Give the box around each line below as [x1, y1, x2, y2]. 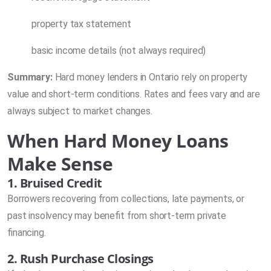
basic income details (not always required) [31, 44, 206, 56]
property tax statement [31, 18, 131, 30]
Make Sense [7, 151, 113, 176]
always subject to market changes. [7, 105, 152, 117]
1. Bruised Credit [7, 174, 102, 191]
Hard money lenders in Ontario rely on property [52, 71, 248, 83]
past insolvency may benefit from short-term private [7, 209, 226, 221]
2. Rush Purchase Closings [7, 250, 154, 267]
